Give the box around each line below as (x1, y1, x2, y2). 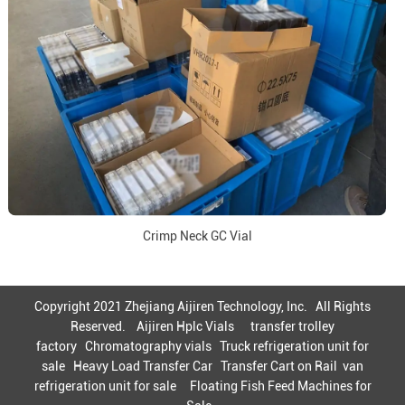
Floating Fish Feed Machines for (189, 378, 372, 393)
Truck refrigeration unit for (220, 338, 369, 353)
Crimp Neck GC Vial (142, 228, 252, 243)
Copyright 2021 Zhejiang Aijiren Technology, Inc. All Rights (34, 298, 371, 314)
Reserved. (71, 318, 137, 334)
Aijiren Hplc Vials (137, 318, 234, 334)
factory (36, 338, 77, 353)
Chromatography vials (85, 338, 212, 353)
